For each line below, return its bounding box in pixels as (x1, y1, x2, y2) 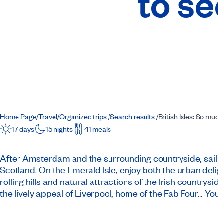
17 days (12, 124, 34, 134)
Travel (38, 111, 57, 121)
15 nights (46, 124, 73, 134)
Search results (110, 111, 156, 121)
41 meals (84, 124, 111, 134)
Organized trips (59, 111, 108, 121)
